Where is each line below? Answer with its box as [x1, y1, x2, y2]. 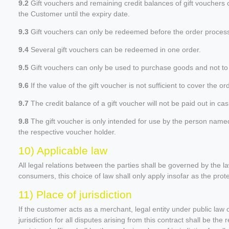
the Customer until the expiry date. [18, 9, 130, 18]
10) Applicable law [18, 144, 107, 156]
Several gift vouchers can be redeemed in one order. [29, 45, 201, 54]
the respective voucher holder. [18, 127, 116, 136]
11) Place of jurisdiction [18, 188, 132, 200]
